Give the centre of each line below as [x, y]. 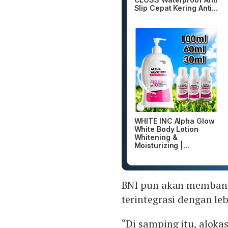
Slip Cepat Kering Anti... [176, 8]
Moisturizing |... [162, 145]
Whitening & [156, 137]
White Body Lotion [166, 129]
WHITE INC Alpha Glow [174, 121]
